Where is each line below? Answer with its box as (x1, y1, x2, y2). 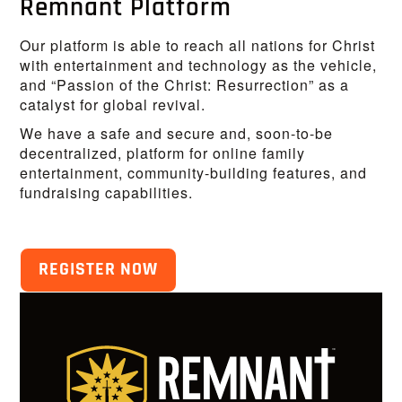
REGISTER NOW (39, 261, 159, 280)
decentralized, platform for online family (20, 143, 306, 164)
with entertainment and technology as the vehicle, (20, 55, 378, 76)
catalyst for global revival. (20, 94, 206, 116)
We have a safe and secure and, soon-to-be (20, 123, 334, 144)
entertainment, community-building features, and (20, 162, 368, 184)
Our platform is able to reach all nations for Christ (20, 35, 376, 57)
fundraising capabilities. (20, 182, 194, 204)
